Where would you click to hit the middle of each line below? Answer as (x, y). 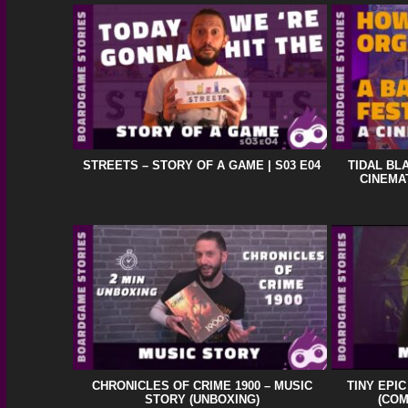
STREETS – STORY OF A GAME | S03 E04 (202, 165)
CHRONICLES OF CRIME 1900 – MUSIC (202, 385)
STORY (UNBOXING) (202, 399)
